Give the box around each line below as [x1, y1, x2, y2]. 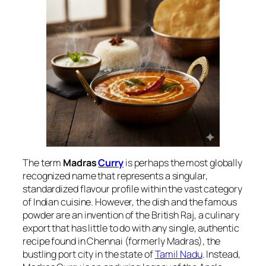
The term [23, 156, 64, 170]
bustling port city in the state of [23, 248, 155, 261]
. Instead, [202, 248, 240, 261]
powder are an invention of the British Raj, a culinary [23, 208, 239, 222]
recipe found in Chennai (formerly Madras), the [23, 235, 221, 248]
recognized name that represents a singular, [23, 169, 208, 183]
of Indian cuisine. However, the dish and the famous [23, 195, 237, 209]
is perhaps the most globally [123, 156, 243, 170]
